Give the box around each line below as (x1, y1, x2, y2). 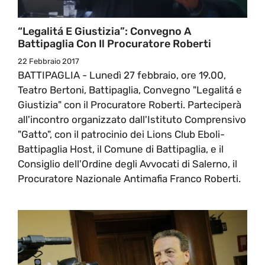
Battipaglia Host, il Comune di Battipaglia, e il (18, 143, 224, 155)
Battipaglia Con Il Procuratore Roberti (18, 37, 211, 50)
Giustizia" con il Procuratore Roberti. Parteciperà (18, 98, 241, 111)
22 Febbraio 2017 (18, 56, 79, 66)
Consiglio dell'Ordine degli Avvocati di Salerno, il (18, 157, 237, 170)
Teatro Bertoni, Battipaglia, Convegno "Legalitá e (18, 83, 242, 96)
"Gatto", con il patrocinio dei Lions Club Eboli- (18, 128, 225, 140)
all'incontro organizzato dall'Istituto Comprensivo (18, 113, 246, 125)
